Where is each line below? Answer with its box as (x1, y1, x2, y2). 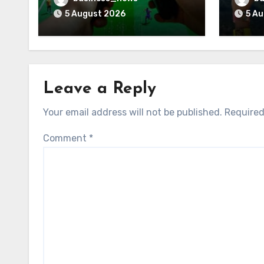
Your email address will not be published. (43, 107, 222, 118)
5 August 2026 (65, 9, 126, 19)
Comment (43, 133, 89, 144)
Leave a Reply (43, 81, 156, 98)
